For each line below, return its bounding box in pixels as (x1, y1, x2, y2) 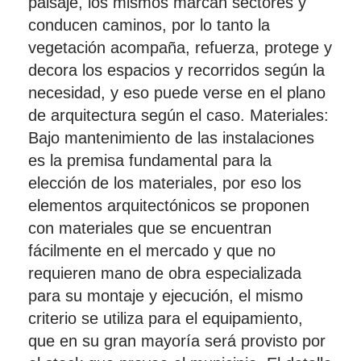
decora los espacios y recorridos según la (28, 61, 325, 79)
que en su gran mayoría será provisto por (28, 332, 326, 350)
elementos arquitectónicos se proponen (28, 197, 309, 214)
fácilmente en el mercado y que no (28, 242, 276, 259)
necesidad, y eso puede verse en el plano (28, 84, 326, 102)
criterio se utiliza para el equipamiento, (28, 309, 303, 327)
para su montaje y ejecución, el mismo (28, 287, 303, 305)
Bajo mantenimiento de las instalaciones (28, 129, 314, 147)
